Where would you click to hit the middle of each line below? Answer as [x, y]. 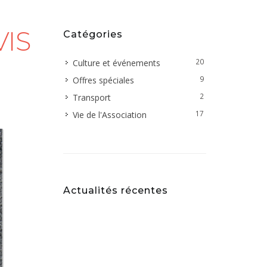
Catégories [93, 34]
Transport [92, 97]
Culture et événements [117, 63]
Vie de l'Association [110, 115]
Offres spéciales [103, 80]
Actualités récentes [116, 190]
